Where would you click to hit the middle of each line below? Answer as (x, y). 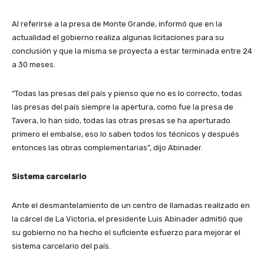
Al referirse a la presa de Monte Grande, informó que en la (117, 24)
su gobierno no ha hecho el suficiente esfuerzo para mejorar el (126, 233)
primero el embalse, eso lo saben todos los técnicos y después (126, 134)
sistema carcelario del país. (61, 246)
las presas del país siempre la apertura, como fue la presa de (123, 107)
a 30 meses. (34, 65)
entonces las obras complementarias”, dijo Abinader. (107, 148)
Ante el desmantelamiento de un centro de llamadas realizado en (131, 206)
